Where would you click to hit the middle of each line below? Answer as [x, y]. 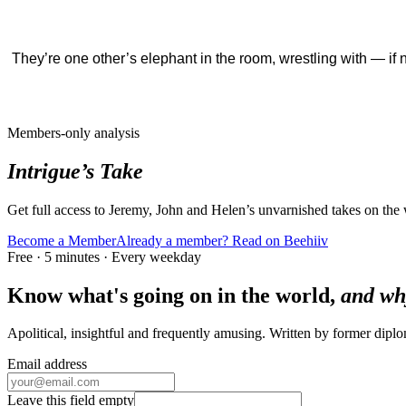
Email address [47, 364]
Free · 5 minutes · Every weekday [104, 256]
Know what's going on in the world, [174, 295]
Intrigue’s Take [75, 171]
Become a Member [62, 240]
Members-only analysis [73, 132]
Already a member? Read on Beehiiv [222, 240]
